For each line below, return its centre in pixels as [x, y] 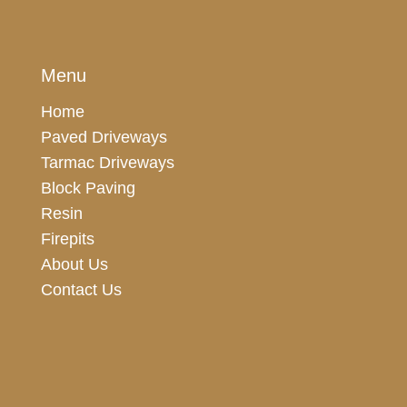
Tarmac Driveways [107, 162]
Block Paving [88, 188]
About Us [74, 264]
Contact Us [81, 289]
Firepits [67, 238]
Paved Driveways [104, 137]
